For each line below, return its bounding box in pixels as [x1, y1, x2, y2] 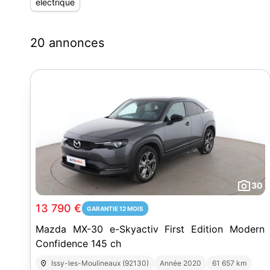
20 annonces [30, 36, 104, 50]
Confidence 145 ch [36, 237, 121, 250]
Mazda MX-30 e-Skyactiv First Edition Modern [36, 223, 265, 235]
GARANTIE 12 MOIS [87, 205, 143, 212]
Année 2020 [160, 259, 202, 268]
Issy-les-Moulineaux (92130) [51, 259, 149, 268]
